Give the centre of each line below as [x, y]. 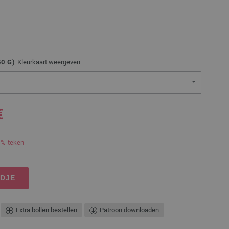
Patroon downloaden [129, 210]
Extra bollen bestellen [47, 210]
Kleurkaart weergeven [49, 62]
